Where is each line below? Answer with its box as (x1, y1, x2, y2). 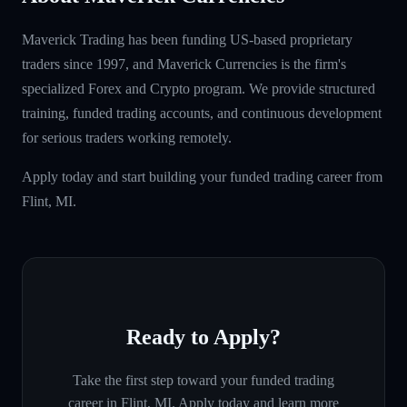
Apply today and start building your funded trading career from (22, 168, 382, 184)
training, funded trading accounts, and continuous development (22, 104, 382, 121)
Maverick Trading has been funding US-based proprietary (22, 31, 352, 47)
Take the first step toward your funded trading (73, 372, 334, 388)
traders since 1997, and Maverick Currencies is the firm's (22, 55, 346, 72)
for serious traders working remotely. (22, 129, 232, 145)
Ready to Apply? (126, 324, 281, 349)
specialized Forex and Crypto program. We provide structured (22, 80, 375, 96)
